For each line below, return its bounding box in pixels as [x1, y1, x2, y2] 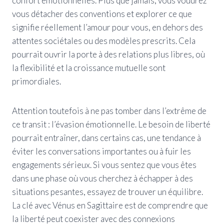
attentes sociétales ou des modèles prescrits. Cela [12, 35, 195, 46]
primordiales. [12, 75, 61, 86]
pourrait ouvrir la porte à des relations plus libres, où [12, 48, 205, 59]
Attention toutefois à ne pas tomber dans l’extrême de [12, 105, 206, 116]
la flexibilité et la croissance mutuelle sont [12, 62, 165, 73]
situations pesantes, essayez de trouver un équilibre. [12, 186, 203, 197]
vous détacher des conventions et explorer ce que [12, 8, 192, 19]
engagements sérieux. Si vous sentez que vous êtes [12, 159, 196, 170]
